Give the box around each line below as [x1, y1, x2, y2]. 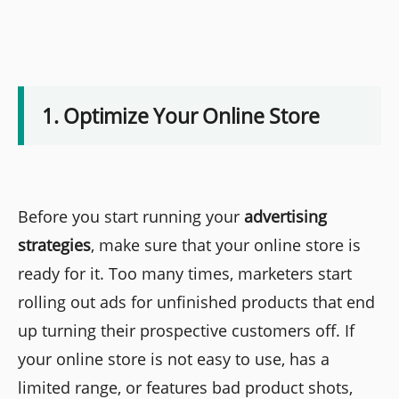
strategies [18, 233, 91, 256]
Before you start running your [18, 205, 244, 227]
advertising [244, 205, 327, 227]
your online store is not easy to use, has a [18, 347, 330, 370]
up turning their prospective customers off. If [18, 319, 354, 341]
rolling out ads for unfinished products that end [18, 290, 375, 313]
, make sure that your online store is [91, 233, 361, 256]
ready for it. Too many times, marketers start [18, 262, 352, 284]
